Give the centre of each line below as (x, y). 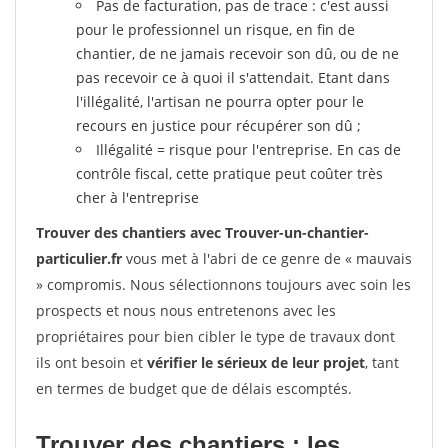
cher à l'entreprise (137, 197)
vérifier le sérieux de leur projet (256, 362)
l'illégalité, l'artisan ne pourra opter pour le (220, 101)
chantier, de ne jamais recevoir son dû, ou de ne (237, 53)
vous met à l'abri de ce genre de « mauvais (267, 258)
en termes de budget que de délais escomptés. (194, 388)
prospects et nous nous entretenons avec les (186, 310)
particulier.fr (79, 258)
